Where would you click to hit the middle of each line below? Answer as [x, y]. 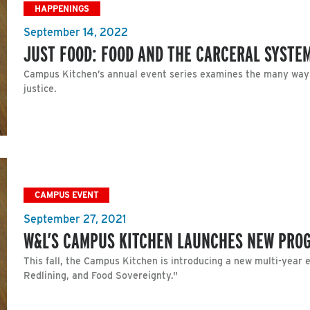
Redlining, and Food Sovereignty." [101, 276]
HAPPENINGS [62, 8]
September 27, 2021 [75, 219]
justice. [40, 89]
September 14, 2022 [76, 33]
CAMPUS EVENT [66, 195]
